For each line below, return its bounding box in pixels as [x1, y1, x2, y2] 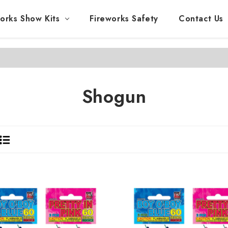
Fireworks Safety [90, 13, 158, 24]
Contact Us [178, 13, 223, 24]
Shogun [81, 83, 147, 110]
